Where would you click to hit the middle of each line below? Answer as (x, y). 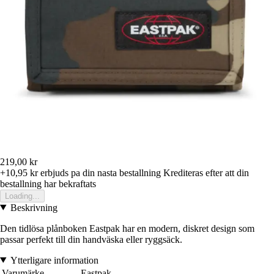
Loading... (22, 196)
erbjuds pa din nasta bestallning (99, 172)
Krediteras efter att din (206, 172)
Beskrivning (34, 207)
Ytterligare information (54, 260)
